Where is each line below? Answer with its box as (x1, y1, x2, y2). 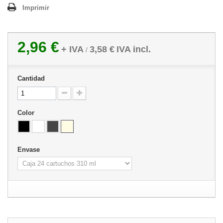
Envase (17, 146, 42, 153)
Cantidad (17, 75, 45, 82)
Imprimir (22, 4, 49, 11)
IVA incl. (116, 44, 151, 54)
